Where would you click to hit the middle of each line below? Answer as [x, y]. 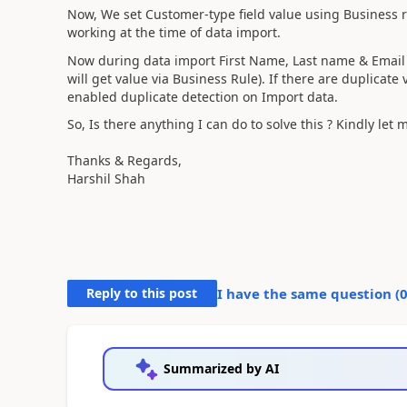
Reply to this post [142, 293]
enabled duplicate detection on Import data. [204, 96]
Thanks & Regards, [124, 160]
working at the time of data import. [174, 32]
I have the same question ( [308, 293]
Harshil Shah [106, 179]
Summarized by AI [221, 368]
